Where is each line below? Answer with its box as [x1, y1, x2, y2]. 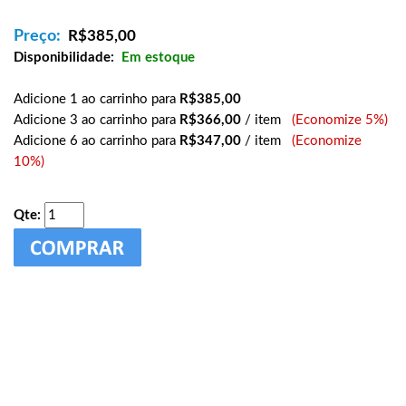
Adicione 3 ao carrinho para [14, 113, 179, 127]
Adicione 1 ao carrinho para [14, 92, 179, 106]
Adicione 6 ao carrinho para [14, 134, 179, 148]
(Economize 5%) [281, 113, 388, 127]
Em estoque [121, 51, 195, 64]
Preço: [14, 28, 61, 44]
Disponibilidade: [14, 51, 114, 64]
